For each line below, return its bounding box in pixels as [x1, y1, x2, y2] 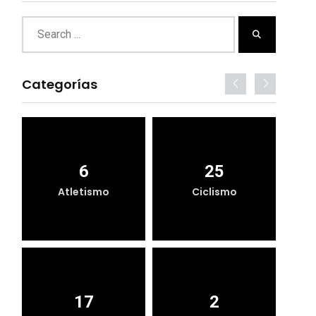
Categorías [22, 75, 97, 93]
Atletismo [58, 184, 109, 199]
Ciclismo [191, 184, 237, 199]
